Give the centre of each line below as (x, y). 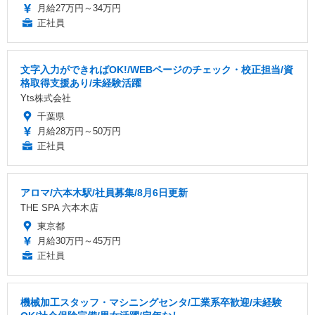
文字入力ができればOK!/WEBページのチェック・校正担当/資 (157, 69)
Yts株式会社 (46, 98)
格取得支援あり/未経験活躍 (81, 83)
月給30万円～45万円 (79, 240)
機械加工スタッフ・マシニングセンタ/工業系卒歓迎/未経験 (151, 302)
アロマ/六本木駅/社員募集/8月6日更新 (104, 192)
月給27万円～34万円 (79, 8)
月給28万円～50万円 (79, 131)
